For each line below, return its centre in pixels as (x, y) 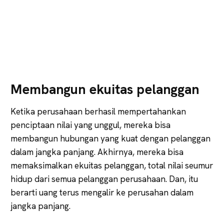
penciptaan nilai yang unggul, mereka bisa (90, 125)
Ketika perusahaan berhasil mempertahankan (98, 111)
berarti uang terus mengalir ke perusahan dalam (102, 192)
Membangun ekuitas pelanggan (105, 89)
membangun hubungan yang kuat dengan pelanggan (110, 138)
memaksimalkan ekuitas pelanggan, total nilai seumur (112, 165)
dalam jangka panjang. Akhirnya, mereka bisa (97, 152)
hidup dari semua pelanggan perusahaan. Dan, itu (104, 179)
